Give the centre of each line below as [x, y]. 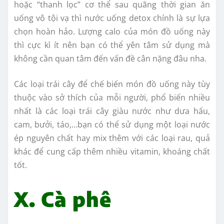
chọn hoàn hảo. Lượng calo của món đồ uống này [112, 32]
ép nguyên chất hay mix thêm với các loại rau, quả [112, 138]
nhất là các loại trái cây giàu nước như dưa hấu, [112, 111]
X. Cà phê [63, 199]
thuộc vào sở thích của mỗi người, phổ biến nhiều [112, 98]
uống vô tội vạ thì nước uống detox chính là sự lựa [112, 18]
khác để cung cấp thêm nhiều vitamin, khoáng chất [112, 152]
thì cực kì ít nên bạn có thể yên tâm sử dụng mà [112, 45]
